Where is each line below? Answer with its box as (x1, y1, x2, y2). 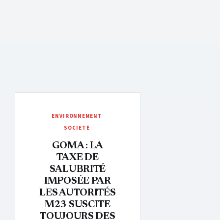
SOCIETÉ (64, 124, 90, 132)
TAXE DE (56, 153, 99, 163)
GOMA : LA (52, 141, 104, 151)
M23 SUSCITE (45, 200, 110, 210)
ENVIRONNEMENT (52, 112, 102, 120)
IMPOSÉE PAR (44, 176, 111, 186)
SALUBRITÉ (49, 165, 106, 174)
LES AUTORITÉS (39, 188, 116, 198)
